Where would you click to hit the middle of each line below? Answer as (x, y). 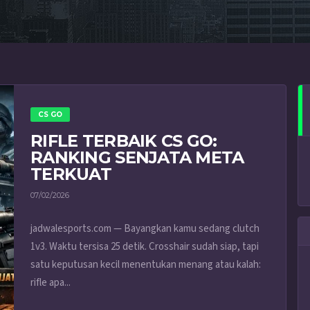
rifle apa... (51, 283)
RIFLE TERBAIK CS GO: (124, 141)
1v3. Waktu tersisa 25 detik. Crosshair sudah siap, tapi (145, 247)
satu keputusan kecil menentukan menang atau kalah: (146, 265)
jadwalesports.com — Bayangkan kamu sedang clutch (145, 229)
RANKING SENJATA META (137, 157)
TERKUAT (71, 174)
